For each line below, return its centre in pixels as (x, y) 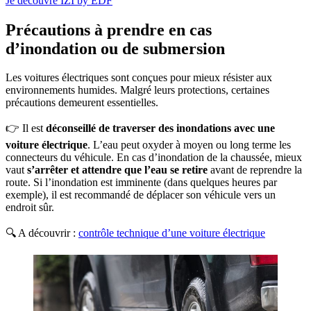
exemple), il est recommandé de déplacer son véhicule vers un (141, 195)
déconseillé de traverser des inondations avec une (160, 128)
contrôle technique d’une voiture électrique (172, 233)
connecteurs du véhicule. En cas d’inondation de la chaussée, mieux (154, 158)
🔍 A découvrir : (42, 233)
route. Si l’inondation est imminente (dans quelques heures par (141, 183)
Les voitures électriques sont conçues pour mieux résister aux (139, 78)
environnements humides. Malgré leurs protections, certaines (137, 90)
